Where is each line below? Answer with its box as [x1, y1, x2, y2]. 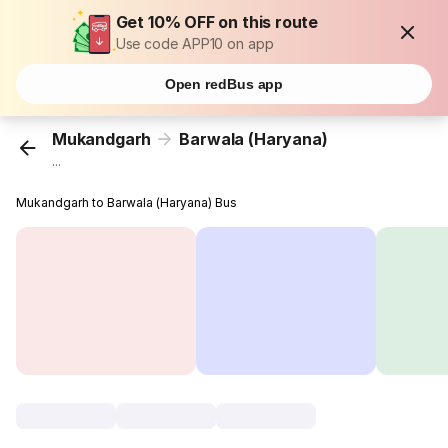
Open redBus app [164, 76, 284, 92]
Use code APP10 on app [115, 35, 274, 52]
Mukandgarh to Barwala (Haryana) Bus [16, 195, 238, 211]
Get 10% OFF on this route [115, 12, 319, 32]
